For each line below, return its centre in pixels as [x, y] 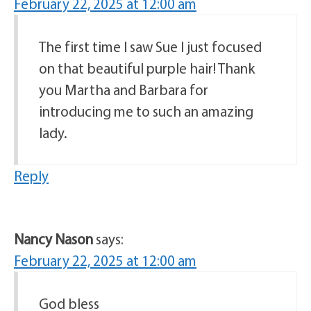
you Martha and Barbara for [124, 89]
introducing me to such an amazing [146, 111]
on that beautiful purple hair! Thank [147, 68]
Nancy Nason [53, 238]
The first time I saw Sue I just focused [150, 46]
